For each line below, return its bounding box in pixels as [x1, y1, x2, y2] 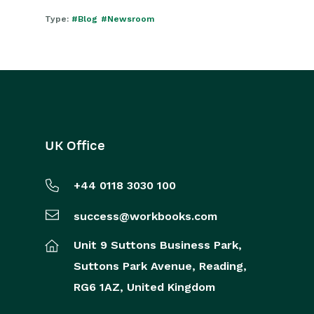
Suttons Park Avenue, [74, 259, 196, 273]
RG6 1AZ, [74, 280, 123, 294]
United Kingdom [123, 280, 215, 294]
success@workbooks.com [74, 210, 217, 223]
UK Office [45, 139, 105, 153]
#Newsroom [101, 14, 154, 24]
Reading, [196, 259, 247, 273]
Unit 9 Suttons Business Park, [74, 238, 242, 252]
